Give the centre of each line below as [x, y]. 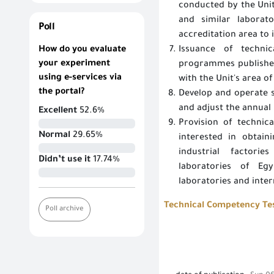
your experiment [74, 64]
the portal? [61, 92]
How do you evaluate [82, 50]
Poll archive [65, 209]
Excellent [58, 111]
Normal [54, 136]
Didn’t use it [65, 160]
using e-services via [80, 78]
